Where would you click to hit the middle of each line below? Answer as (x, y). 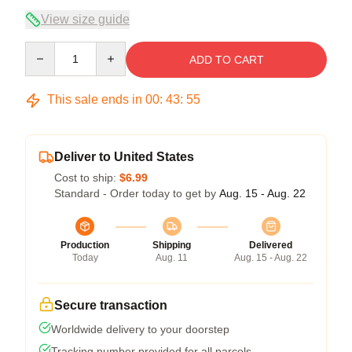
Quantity (45, 49)
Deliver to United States (124, 157)
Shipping (172, 245)
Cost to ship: (87, 178)
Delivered (271, 245)
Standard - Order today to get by (137, 193)
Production (85, 245)
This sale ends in (95, 99)
